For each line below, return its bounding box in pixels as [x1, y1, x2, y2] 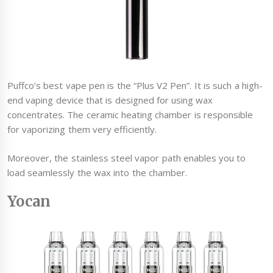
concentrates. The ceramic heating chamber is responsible [7, 108, 253, 121]
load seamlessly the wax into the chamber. [7, 166, 187, 179]
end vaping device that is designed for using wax [7, 94, 213, 107]
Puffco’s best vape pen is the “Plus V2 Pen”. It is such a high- [7, 79, 263, 92]
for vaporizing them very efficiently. [7, 123, 157, 136]
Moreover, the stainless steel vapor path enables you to [7, 151, 246, 164]
